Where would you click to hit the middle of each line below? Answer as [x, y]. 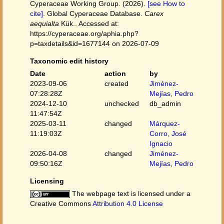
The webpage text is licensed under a [130, 193]
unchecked [122, 103]
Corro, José [168, 133]
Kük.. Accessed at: [89, 23]
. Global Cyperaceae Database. [94, 13]
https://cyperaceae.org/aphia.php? [84, 33]
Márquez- [164, 123]
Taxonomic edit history [69, 61]
